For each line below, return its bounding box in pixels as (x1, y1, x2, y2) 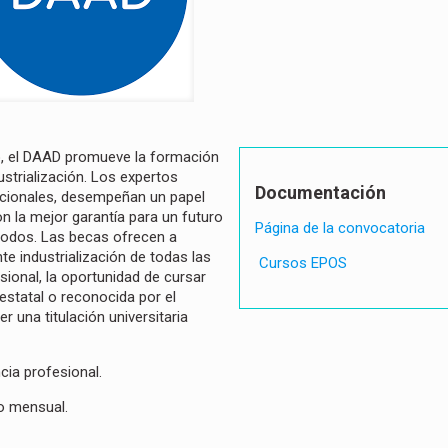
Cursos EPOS (255, 254, 348, 273)
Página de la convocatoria (255, 219, 426, 238)
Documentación (255, 182, 387, 204)
